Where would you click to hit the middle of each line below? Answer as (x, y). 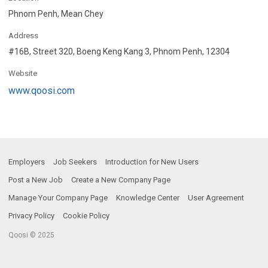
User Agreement (216, 197)
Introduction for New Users (152, 162)
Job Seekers (75, 162)
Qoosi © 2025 (31, 235)
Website (23, 73)
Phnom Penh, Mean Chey (56, 13)
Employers (27, 162)
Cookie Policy (86, 215)
